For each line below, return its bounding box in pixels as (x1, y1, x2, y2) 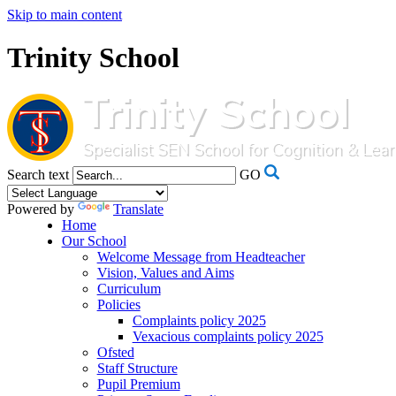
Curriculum (96, 280, 161, 296)
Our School (61, 232, 126, 248)
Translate (113, 201, 164, 217)
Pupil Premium (96, 376, 180, 392)
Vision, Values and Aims (96, 264, 234, 280)
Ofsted (96, 344, 134, 360)
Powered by (7, 201, 78, 217)
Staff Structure (96, 360, 178, 376)
